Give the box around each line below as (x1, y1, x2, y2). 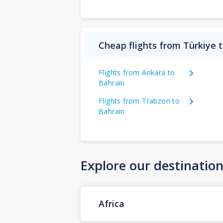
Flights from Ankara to (99, 67, 175, 77)
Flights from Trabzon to (99, 96, 180, 106)
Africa (99, 198, 124, 210)
